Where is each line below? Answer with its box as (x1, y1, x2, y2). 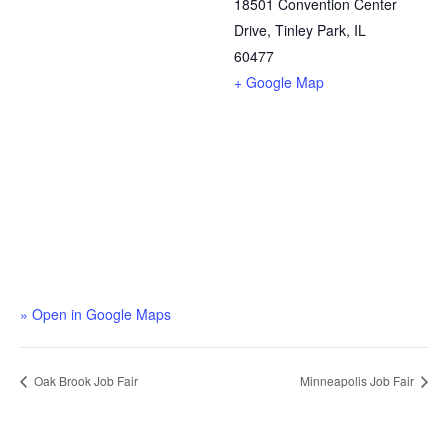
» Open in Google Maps (20, 304, 171, 325)
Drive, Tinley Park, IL (234, 20, 366, 41)
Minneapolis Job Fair (300, 371, 417, 389)
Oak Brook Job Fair (31, 371, 138, 389)
